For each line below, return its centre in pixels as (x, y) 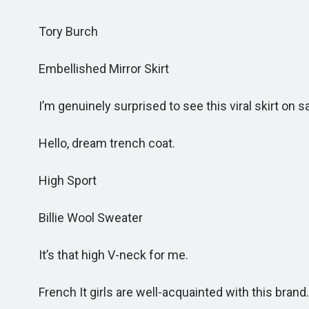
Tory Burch (60, 31)
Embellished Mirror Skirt (96, 69)
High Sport (59, 180)
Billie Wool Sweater (82, 218)
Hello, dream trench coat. (99, 143)
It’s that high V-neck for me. (105, 255)
